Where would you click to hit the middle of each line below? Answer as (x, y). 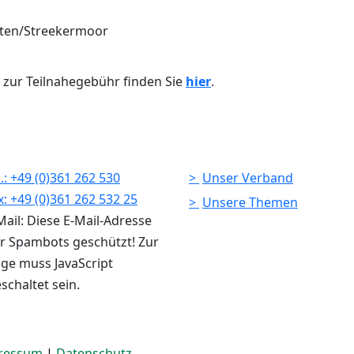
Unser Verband (248, 177)
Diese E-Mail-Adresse (89, 220)
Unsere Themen (250, 202)
